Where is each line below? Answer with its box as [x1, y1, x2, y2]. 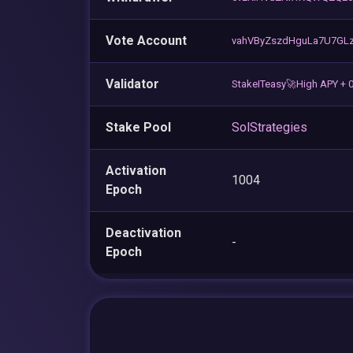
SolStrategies [232, 119, 307, 135]
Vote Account [106, 32, 187, 48]
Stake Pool [106, 119, 171, 135]
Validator [106, 76, 159, 91]
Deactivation [106, 225, 181, 240]
